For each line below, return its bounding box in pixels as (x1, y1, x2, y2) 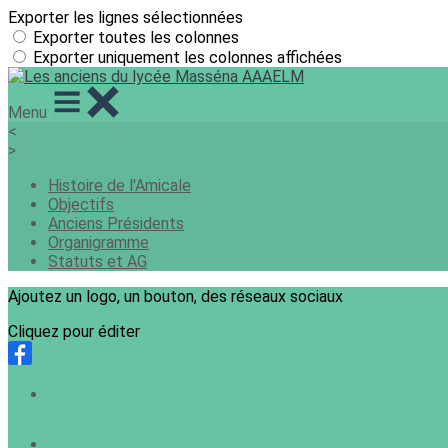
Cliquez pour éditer (8, 322, 140, 341)
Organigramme (48, 233, 149, 252)
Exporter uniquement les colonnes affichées (33, 48, 342, 67)
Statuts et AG (48, 252, 147, 271)
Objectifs (48, 195, 114, 214)
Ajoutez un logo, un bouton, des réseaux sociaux (8, 287, 343, 306)
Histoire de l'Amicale (48, 176, 191, 195)
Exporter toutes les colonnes (33, 28, 239, 47)
